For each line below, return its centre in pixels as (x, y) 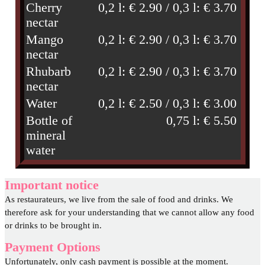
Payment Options (53, 247)
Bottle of (49, 121)
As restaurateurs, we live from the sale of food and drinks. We (119, 200)
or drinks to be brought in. (53, 226)
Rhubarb (49, 72)
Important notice (52, 185)
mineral (46, 136)
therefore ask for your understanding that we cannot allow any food (130, 213)
